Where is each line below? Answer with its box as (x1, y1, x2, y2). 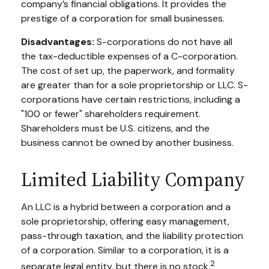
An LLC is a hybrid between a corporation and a (21, 201, 231, 214)
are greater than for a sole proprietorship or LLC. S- (21, 79, 248, 92)
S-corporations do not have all (94, 35, 232, 49)
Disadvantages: (21, 35, 94, 49)
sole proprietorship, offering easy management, (21, 215, 229, 228)
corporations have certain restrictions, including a (21, 93, 240, 106)
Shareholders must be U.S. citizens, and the (21, 122, 210, 135)
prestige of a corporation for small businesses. (21, 12, 225, 25)
